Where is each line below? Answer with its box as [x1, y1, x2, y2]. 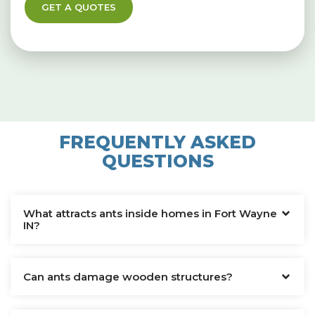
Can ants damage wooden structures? [23, 269, 233, 283]
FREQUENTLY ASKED [59, 131, 256, 153]
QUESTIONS [101, 150, 214, 172]
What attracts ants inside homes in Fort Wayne [23, 206, 277, 220]
